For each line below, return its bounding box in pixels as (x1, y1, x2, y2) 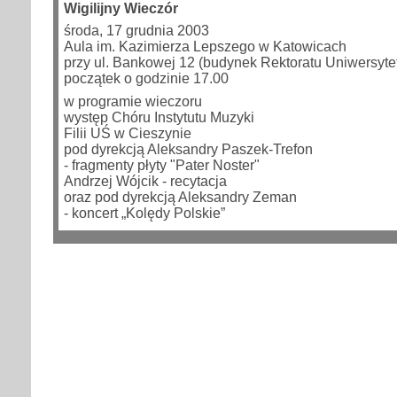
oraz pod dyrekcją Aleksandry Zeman (64, 189, 297, 205)
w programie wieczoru (64, 93, 202, 109)
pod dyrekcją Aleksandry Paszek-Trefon (64, 141, 313, 157)
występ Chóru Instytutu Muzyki (64, 109, 254, 125)
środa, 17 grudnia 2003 (64, 23, 209, 39)
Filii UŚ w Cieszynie (64, 125, 191, 141)
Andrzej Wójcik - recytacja (64, 173, 227, 189)
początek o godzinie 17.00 (64, 71, 229, 87)
